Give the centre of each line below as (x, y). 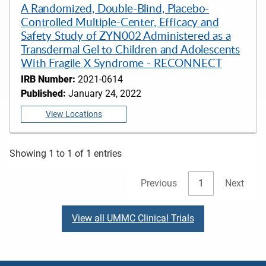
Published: (43, 94)
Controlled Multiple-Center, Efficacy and (120, 21)
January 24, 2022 (104, 94)
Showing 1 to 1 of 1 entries (66, 153)
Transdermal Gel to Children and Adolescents (131, 49)
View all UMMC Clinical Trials (133, 218)
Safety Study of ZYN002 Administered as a (126, 35)
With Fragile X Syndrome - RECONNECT (121, 62)
